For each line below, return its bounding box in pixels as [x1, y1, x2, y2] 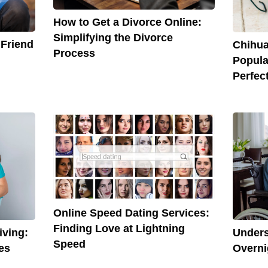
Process [53, 47, 95, 59]
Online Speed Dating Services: [53, 206, 209, 219]
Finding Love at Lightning [53, 222, 185, 234]
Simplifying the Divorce [53, 31, 173, 44]
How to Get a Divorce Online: [53, 16, 202, 28]
